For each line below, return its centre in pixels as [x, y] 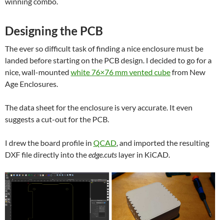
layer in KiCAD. [143, 154]
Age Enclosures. [31, 83]
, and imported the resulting [163, 142]
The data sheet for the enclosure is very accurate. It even [99, 107]
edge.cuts [103, 154]
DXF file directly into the [47, 154]
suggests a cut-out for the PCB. [57, 119]
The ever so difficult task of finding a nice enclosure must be [104, 48]
